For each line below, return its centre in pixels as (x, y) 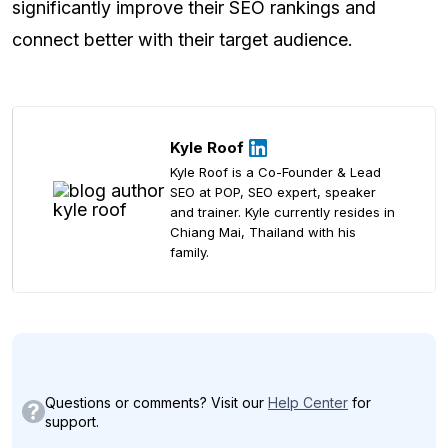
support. (72, 421)
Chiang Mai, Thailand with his (263, 232)
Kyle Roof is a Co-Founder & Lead (275, 172)
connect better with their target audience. (182, 40)
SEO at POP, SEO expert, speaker (273, 192)
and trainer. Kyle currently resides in (282, 212)
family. (189, 252)
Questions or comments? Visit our (156, 402)
